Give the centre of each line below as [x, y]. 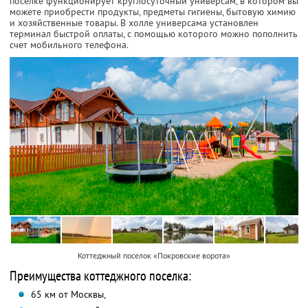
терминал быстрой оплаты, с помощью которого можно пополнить [154, 34]
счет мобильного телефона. [69, 45]
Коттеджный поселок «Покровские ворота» [154, 255]
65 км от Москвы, [68, 294]
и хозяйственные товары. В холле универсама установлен [134, 23]
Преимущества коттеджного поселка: [100, 275]
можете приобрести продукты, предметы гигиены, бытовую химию [153, 12]
